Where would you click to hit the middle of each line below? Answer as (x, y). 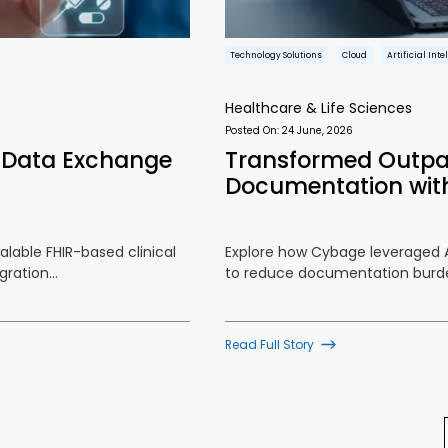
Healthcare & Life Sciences (318, 107)
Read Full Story (269, 344)
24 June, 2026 (317, 131)
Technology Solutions (276, 55)
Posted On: (253, 131)
